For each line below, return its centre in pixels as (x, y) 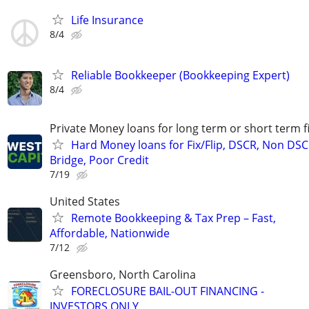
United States (85, 201)
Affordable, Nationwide (110, 233)
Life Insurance (107, 20)
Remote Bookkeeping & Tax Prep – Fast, (173, 218)
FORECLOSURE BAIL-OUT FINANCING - (168, 291)
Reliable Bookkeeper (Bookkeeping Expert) (180, 75)
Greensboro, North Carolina (123, 275)
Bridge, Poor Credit (99, 160)
